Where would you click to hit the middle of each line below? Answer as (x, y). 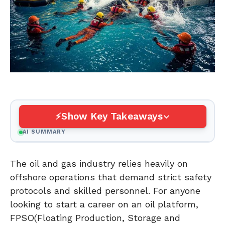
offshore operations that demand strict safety (111, 177)
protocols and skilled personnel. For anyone (105, 190)
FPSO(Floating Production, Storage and (95, 217)
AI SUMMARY (44, 132)
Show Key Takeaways (112, 117)
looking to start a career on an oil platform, (104, 204)
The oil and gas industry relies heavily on (99, 163)
